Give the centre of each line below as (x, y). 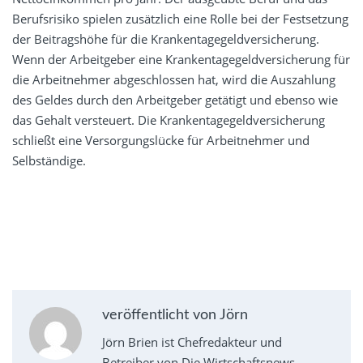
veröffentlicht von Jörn (175, 316)
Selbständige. (49, 161)
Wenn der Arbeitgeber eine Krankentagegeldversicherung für (181, 60)
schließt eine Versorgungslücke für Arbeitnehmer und (161, 141)
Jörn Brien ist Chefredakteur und (192, 342)
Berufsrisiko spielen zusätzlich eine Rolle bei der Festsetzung (180, 19)
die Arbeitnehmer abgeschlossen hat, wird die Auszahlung (174, 80)
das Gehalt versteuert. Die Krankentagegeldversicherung (169, 120)
